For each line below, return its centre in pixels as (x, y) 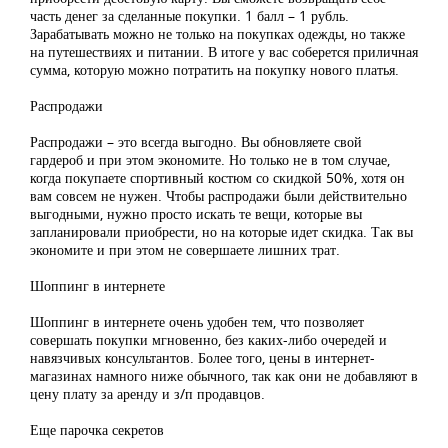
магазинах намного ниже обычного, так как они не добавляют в (224, 375)
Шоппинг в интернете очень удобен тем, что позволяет (197, 321)
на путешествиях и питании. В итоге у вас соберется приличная (224, 51)
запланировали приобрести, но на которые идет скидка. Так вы (221, 231)
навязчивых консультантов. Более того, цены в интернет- (202, 357)
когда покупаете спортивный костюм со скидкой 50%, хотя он (217, 177)
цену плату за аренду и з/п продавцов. (147, 393)
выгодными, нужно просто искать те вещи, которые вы (196, 213)
